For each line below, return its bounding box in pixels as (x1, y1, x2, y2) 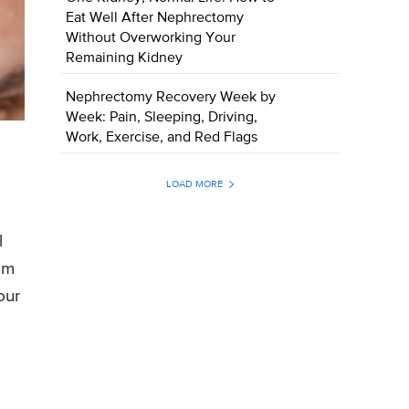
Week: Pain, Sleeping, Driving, (66, 110, 258, 126)
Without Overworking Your (66, 31, 236, 47)
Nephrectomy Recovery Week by (66, 90, 277, 106)
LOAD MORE (165, 179, 223, 190)
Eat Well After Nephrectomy (66, 11, 245, 26)
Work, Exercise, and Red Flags (66, 131, 258, 146)
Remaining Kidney (66, 51, 184, 67)
